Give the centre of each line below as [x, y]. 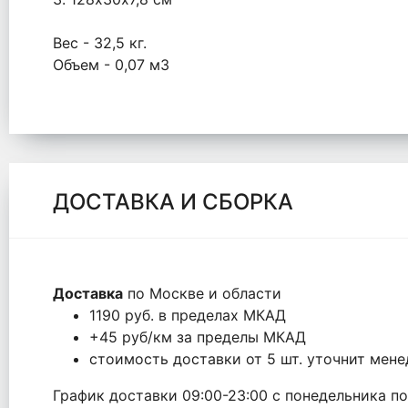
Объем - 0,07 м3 [111, 65]
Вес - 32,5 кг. [100, 43]
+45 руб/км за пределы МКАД [198, 337]
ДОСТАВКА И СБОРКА [173, 202]
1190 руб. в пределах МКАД [188, 315]
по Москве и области [202, 293]
